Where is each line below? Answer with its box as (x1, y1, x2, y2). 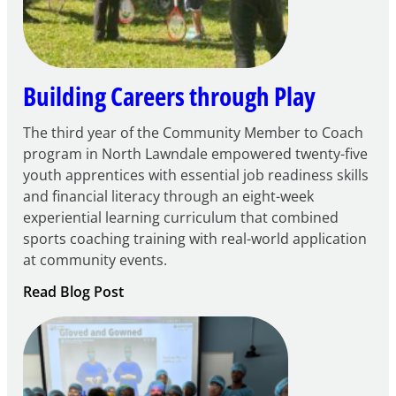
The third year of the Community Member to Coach (22, 122, 363, 142)
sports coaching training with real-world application (22, 228, 367, 248)
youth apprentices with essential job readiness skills (22, 164, 369, 185)
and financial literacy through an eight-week (22, 186, 314, 206)
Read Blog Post (22, 281, 124, 301)
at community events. (22, 249, 167, 270)
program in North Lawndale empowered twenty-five (22, 143, 368, 164)
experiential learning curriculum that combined (22, 207, 339, 227)
